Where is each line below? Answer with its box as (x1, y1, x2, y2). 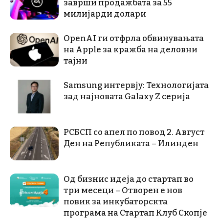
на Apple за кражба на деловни (64, 44, 197, 55)
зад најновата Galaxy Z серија (64, 91, 190, 102)
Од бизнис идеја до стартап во (64, 174, 194, 184)
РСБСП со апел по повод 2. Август (64, 127, 205, 137)
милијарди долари (64, 8, 146, 19)
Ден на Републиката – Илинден (64, 138, 198, 149)
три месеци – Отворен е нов (64, 185, 182, 196)
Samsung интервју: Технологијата (64, 80, 209, 90)
